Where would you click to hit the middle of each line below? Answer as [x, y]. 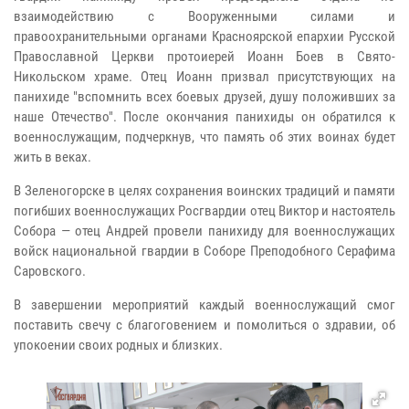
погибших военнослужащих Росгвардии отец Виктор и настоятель [204, 211]
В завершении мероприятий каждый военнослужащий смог [204, 305]
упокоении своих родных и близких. [118, 346]
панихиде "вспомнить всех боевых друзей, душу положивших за [204, 97]
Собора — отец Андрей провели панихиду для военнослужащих [204, 231]
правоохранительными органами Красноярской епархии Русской [204, 37]
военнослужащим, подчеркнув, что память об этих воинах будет [204, 137]
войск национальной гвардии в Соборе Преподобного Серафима [204, 252]
